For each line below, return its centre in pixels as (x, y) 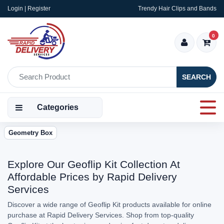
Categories (58, 107)
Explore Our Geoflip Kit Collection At (94, 164)
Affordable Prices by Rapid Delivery (92, 177)
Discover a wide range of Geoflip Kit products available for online (109, 204)
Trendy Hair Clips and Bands (177, 8)
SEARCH (196, 77)
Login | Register (29, 8)
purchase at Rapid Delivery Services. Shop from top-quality (101, 215)
